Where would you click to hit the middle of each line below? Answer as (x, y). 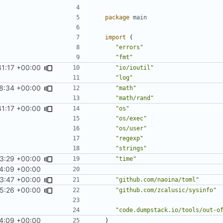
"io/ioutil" (135, 67)
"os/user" (131, 128)
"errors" (129, 47)
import (115, 37)
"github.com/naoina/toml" (157, 179)
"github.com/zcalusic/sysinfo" (166, 190)
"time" (126, 159)
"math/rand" (135, 98)
